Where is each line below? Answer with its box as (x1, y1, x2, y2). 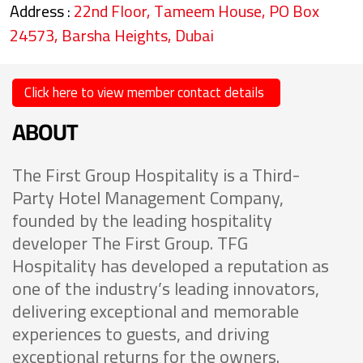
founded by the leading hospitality (12, 203, 272, 237)
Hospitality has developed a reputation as (12, 248, 329, 283)
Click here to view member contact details (24, 79, 264, 105)
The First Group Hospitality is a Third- (12, 157, 300, 192)
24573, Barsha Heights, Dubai (10, 19, 214, 50)
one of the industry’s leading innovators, (12, 271, 319, 305)
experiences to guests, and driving (12, 316, 269, 351)
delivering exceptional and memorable (12, 293, 299, 328)
